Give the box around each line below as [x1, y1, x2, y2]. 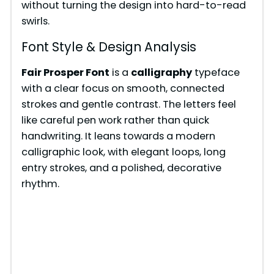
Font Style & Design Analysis [21, 38, 196, 56]
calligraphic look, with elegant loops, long [21, 144, 226, 159]
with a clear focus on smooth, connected [21, 81, 224, 95]
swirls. [21, 13, 50, 28]
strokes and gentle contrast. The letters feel [21, 97, 236, 111]
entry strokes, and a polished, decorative [21, 160, 221, 175]
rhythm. [21, 176, 59, 191]
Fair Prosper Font [21, 65, 109, 80]
